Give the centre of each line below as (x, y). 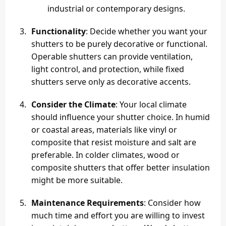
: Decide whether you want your (147, 32)
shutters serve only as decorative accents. (111, 82)
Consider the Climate (73, 105)
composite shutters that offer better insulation (121, 168)
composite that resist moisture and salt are (114, 143)
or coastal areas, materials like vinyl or (104, 130)
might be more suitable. (77, 180)
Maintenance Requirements (88, 203)
